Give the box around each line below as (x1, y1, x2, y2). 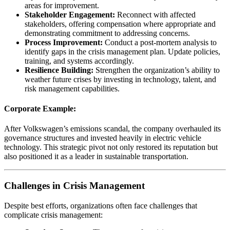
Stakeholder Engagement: (25, 10, 115, 19)
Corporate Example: (4, 104, 76, 113)
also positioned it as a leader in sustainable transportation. (4, 152, 188, 161)
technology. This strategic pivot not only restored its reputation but (4, 143, 218, 152)
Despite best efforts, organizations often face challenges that (4, 201, 197, 210)
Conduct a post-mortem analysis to (103, 37, 217, 47)
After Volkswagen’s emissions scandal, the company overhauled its (4, 124, 221, 133)
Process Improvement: (25, 37, 103, 47)
